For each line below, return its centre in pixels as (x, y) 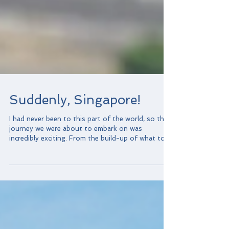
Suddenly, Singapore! (75, 141)
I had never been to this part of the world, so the (88, 160)
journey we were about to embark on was (76, 169)
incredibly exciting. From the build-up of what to (117, 179)
